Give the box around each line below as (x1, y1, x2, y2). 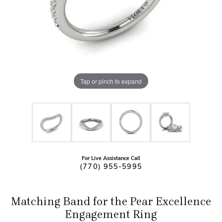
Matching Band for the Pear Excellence (11, 195, 211, 208)
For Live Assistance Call (82, 156, 140, 162)
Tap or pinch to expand (80, 76, 142, 85)
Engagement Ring (65, 208, 157, 221)
